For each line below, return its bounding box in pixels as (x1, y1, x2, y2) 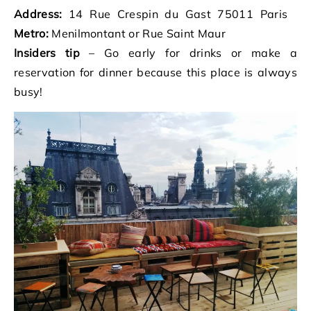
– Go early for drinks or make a (79, 45, 297, 60)
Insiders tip (14, 45, 80, 60)
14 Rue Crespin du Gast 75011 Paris (62, 6, 297, 21)
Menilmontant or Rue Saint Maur (51, 26, 226, 40)
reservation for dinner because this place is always (14, 65, 297, 79)
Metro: (14, 26, 52, 40)
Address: (14, 6, 62, 21)
